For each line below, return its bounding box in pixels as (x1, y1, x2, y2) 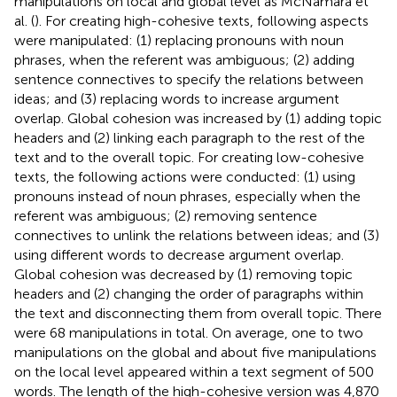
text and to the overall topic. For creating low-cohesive (14, 148, 364, 166)
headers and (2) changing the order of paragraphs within (14, 284, 363, 302)
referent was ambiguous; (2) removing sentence (14, 206, 317, 224)
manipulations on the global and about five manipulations (14, 343, 377, 361)
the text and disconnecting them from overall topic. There (14, 304, 382, 322)
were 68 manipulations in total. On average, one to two (14, 323, 363, 341)
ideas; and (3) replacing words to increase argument (14, 90, 339, 107)
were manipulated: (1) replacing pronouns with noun (14, 31, 344, 49)
